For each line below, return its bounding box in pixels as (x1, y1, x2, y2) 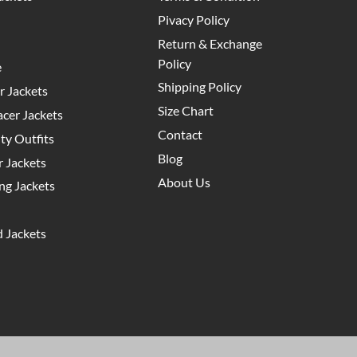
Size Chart (157, 103, 214, 119)
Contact (157, 127, 202, 143)
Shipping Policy (157, 79, 241, 95)
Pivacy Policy (157, 11, 229, 27)
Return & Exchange (157, 35, 262, 51)
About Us (157, 174, 210, 190)
